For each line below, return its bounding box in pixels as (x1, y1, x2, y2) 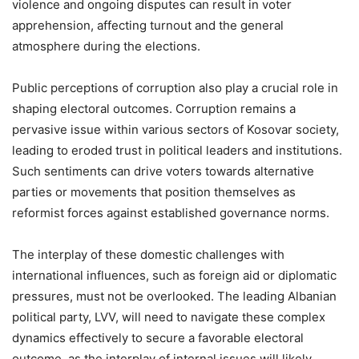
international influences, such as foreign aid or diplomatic (12, 267, 337, 283)
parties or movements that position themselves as (12, 184, 296, 200)
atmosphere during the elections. (12, 38, 200, 54)
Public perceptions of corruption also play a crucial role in (12, 79, 338, 95)
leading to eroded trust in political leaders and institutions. (12, 142, 342, 158)
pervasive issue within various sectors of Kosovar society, (12, 121, 339, 137)
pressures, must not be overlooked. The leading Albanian (12, 288, 337, 304)
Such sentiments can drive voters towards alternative (12, 163, 314, 179)
